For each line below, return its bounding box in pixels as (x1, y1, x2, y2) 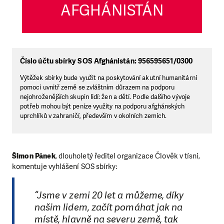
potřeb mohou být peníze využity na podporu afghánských (20, 101, 185, 110)
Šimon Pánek (12, 151, 55, 161)
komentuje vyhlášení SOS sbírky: (12, 161, 119, 172)
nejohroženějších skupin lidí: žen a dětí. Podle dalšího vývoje (20, 92, 190, 101)
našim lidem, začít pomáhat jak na (34, 200, 183, 213)
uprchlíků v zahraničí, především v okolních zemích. (20, 111, 168, 120)
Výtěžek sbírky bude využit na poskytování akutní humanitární (20, 73, 197, 82)
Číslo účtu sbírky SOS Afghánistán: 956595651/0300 (20, 55, 192, 66)
